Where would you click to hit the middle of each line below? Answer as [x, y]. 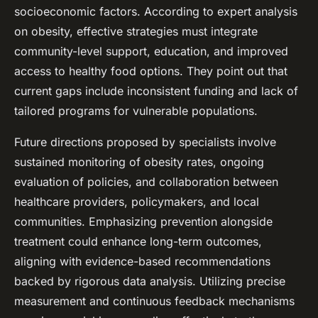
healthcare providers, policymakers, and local [137, 202]
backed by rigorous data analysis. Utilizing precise [150, 281]
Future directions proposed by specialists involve [145, 142]
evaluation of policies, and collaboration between [146, 182]
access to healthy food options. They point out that [151, 71]
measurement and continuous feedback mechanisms [154, 301]
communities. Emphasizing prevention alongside [143, 222]
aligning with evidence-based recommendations [142, 262]
